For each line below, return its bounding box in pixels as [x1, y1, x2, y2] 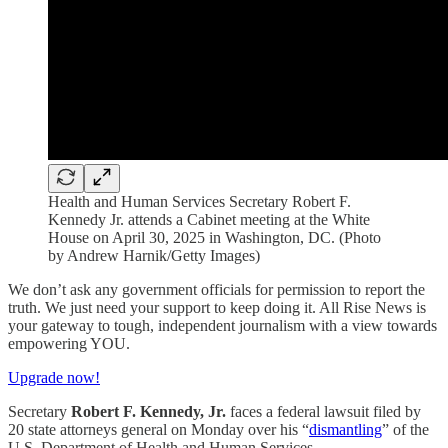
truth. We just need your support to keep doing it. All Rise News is [8, 298, 426, 316]
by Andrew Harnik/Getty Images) [48, 246, 260, 264]
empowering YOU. [8, 334, 130, 352]
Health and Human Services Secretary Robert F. [48, 192, 351, 210]
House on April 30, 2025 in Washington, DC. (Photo [48, 228, 381, 246]
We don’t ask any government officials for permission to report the [8, 280, 425, 298]
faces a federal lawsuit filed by [230, 402, 421, 420]
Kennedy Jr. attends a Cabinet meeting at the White [48, 210, 370, 228]
